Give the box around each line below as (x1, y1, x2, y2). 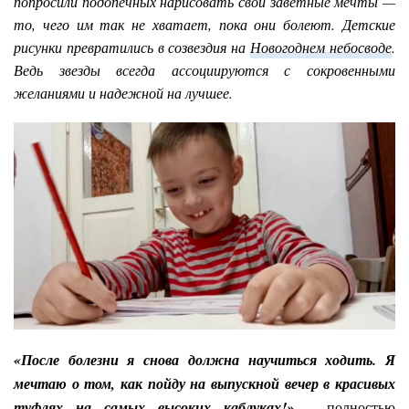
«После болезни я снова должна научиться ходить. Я (14, 349, 395, 370)
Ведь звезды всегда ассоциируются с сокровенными (14, 60, 395, 79)
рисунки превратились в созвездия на (14, 37, 251, 57)
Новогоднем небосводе (250, 37, 393, 57)
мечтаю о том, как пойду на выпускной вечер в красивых (14, 372, 395, 393)
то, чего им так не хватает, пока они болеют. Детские (14, 15, 395, 34)
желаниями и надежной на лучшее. (14, 83, 233, 102)
